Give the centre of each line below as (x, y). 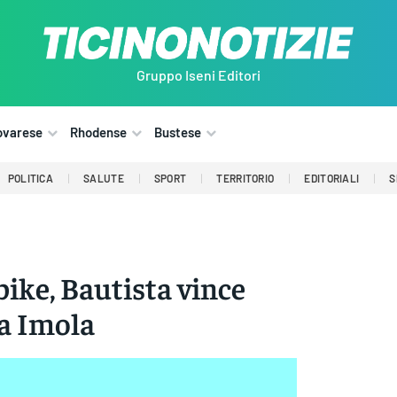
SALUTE (104, 179)
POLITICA (31, 179)
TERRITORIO (245, 179)
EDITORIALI (332, 179)
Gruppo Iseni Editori (198, 75)
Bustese (178, 132)
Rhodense (98, 132)
